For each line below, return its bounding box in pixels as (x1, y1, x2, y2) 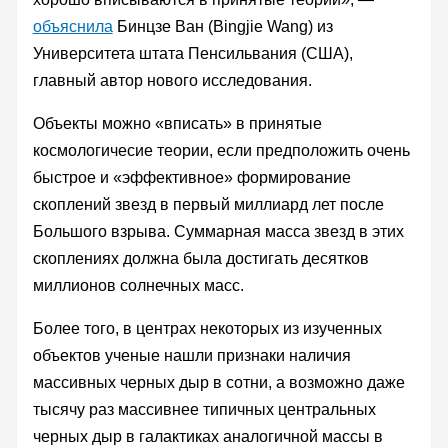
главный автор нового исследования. (32, 71, 312, 89)
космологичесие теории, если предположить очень (32, 141, 410, 159)
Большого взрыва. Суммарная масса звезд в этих (32, 222, 404, 240)
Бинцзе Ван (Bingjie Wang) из (112, 17, 333, 35)
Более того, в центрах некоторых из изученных (32, 319, 382, 337)
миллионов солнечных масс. (32, 276, 244, 294)
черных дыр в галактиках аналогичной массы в (32, 427, 383, 445)
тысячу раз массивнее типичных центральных (32, 400, 376, 418)
